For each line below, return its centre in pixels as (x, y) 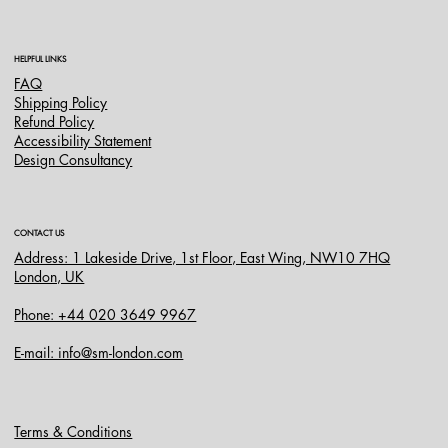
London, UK (49, 277)
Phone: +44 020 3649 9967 (105, 315)
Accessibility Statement (83, 141)
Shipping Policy (61, 103)
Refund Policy (54, 122)
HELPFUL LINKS (40, 59)
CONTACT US (39, 233)
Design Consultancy (73, 160)
